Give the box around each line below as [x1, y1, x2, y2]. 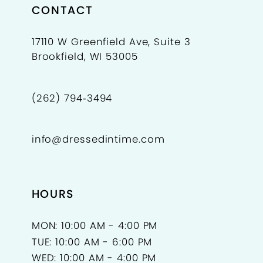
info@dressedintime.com [31, 132, 165, 147]
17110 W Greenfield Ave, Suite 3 [31, 35, 191, 49]
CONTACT [31, 2, 93, 18]
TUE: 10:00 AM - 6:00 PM [31, 234, 153, 249]
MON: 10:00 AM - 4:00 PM [31, 218, 158, 233]
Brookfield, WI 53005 [31, 49, 138, 64]
